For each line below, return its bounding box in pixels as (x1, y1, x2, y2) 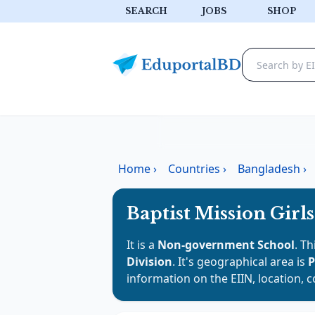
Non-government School (157, 237, 295, 252)
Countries (168, 161, 220, 176)
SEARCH (125, 6, 167, 16)
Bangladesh (238, 161, 300, 176)
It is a (127, 237, 157, 252)
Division (127, 254, 172, 269)
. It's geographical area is (172, 254, 308, 269)
